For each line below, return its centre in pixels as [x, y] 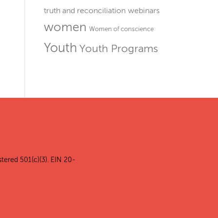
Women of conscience [121, 29]
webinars [144, 11]
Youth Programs [119, 49]
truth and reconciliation [85, 11]
